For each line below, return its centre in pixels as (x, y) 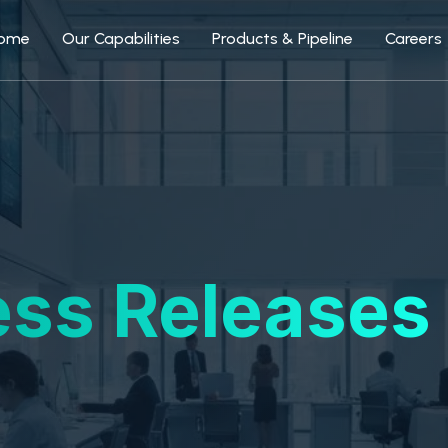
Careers (413, 38)
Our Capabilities (120, 38)
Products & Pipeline (282, 38)
